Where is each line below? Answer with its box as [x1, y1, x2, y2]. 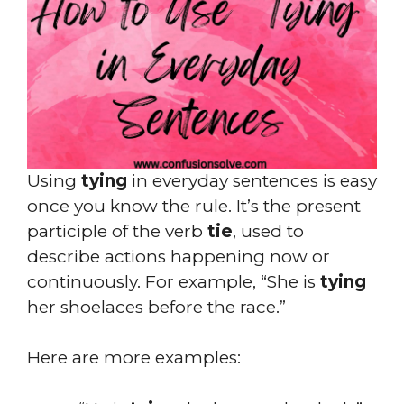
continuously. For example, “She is [27, 271, 320, 292]
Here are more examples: [27, 347, 241, 368]
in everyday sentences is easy [127, 170, 377, 191]
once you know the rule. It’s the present [27, 195, 361, 216]
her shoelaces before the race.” [27, 296, 286, 317]
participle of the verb [27, 220, 207, 242]
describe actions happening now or [27, 245, 330, 267]
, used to [233, 220, 304, 242]
